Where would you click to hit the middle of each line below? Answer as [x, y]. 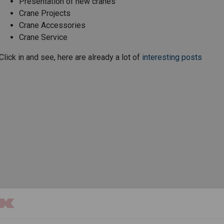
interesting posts [172, 57]
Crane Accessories [52, 25]
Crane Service [43, 37]
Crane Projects [44, 13]
